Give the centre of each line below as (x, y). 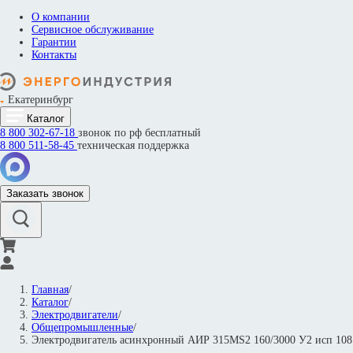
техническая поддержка (133, 145)
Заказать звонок (45, 193)
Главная (50, 290)
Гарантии (54, 42)
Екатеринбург (41, 100)
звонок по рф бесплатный (139, 133)
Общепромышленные (82, 327)
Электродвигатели (75, 315)
